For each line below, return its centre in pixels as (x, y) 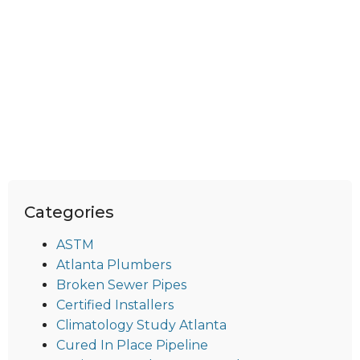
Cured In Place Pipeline (132, 346)
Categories (69, 213)
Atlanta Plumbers (114, 265)
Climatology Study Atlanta (141, 325)
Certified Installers (115, 305)
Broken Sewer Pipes (121, 285)
